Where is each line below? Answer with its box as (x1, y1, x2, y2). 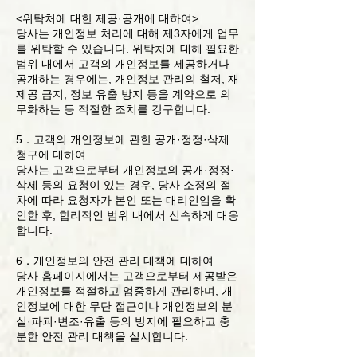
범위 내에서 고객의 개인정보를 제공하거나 (16, 57, 229, 70)
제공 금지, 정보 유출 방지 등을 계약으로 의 (16, 88, 231, 100)
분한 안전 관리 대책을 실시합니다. (16, 330, 188, 343)
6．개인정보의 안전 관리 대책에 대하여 (16, 254, 214, 267)
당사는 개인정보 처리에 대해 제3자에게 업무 (16, 27, 239, 40)
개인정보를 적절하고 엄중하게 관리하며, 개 (16, 284, 233, 297)
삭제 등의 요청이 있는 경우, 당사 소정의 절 (16, 178, 231, 191)
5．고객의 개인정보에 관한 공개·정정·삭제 (16, 133, 229, 146)
